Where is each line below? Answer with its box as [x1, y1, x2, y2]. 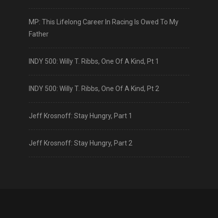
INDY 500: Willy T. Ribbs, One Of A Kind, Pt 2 [29, 85, 159, 93]
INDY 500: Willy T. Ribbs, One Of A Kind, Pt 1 [29, 57, 159, 66]
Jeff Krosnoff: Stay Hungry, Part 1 [29, 112, 132, 120]
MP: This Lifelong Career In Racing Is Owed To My [29, 18, 179, 26]
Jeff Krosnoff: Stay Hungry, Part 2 [29, 139, 132, 147]
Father [29, 30, 49, 38]
